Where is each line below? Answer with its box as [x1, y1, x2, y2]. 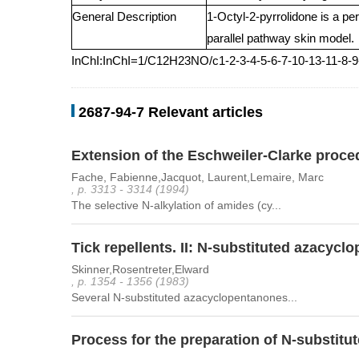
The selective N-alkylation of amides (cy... [71, 199, 281, 212]
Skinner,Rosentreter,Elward [71, 263, 209, 276]
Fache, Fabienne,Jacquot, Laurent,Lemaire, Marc [71, 171, 324, 184]
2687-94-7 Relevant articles [79, 104, 263, 120]
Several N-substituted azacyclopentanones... [71, 291, 297, 304]
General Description [72, 10, 176, 23]
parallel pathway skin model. [207, 31, 354, 45]
